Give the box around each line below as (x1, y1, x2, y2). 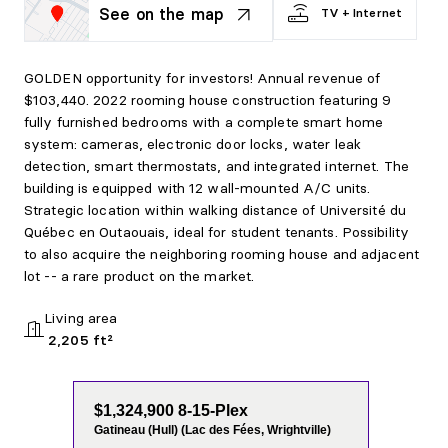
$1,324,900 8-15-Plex (94, 402, 249, 419)
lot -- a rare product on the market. (24, 267, 255, 285)
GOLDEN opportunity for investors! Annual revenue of (24, 69, 381, 87)
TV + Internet (320, 5, 403, 20)
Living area (44, 309, 118, 327)
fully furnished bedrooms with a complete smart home (24, 113, 384, 131)
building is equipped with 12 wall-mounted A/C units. (24, 179, 371, 197)
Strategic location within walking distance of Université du (24, 201, 407, 219)
